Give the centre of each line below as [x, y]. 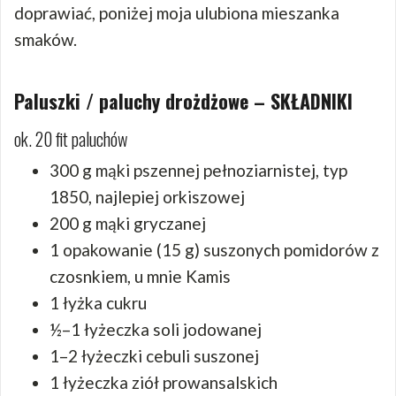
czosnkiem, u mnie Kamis [140, 276]
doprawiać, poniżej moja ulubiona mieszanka [177, 12]
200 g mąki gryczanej [128, 223]
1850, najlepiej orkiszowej [147, 196]
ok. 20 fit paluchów [71, 138]
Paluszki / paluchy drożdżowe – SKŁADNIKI [183, 100]
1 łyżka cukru [98, 302]
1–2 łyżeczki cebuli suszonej [154, 355]
